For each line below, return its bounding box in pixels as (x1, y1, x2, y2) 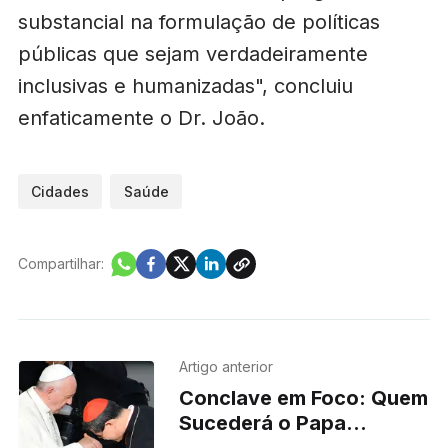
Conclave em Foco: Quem (179, 385, 429, 410)
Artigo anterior (179, 357, 274, 375)
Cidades (31, 182, 90, 200)
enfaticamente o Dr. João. (17, 105, 265, 130)
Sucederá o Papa (179, 410, 347, 435)
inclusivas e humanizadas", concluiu (17, 73, 353, 98)
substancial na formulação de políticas (17, 9, 380, 34)
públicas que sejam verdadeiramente (17, 41, 368, 66)
